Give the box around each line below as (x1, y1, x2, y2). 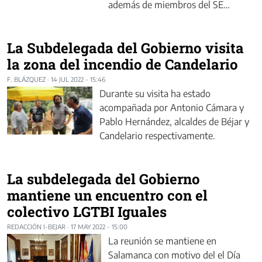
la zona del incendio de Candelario (7, 55, 238, 74)
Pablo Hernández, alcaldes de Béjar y (99, 116, 249, 128)
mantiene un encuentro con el (7, 186, 208, 205)
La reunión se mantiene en (108, 235, 216, 247)
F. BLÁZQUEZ (7, 75, 46, 84)
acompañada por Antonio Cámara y (99, 102, 244, 114)
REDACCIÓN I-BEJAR (7, 223, 65, 231)
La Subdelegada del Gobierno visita (7, 39, 244, 58)
